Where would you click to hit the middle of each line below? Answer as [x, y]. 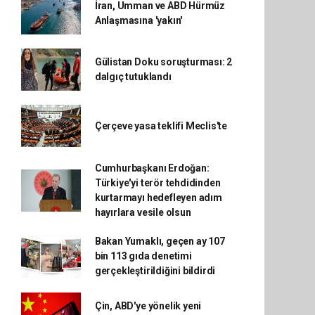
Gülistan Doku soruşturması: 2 [163, 62]
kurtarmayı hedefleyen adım [158, 198]
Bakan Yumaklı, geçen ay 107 [160, 241]
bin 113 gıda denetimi [143, 256]
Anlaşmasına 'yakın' [139, 20]
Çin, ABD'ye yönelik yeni [148, 306]
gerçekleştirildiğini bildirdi [155, 271]
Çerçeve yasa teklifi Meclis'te [161, 126]
